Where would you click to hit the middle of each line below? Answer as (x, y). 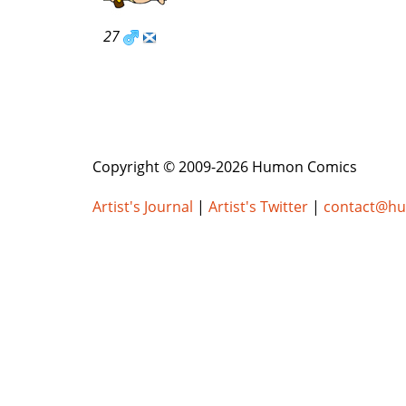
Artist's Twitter (258, 207)
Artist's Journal (143, 207)
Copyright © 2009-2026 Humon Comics (225, 167)
